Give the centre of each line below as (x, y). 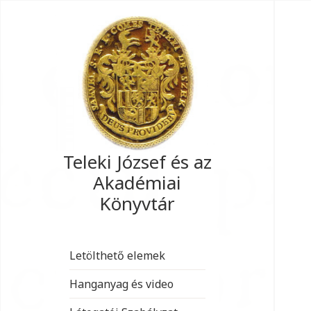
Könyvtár (137, 203)
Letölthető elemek (117, 255)
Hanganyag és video (121, 284)
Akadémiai (137, 182)
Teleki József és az (137, 161)
